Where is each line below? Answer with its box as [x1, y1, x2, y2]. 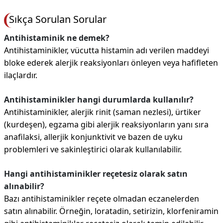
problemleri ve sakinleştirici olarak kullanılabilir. [4, 144, 182, 155]
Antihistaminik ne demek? [4, 32, 110, 43]
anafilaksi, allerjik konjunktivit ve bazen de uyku [4, 131, 183, 142]
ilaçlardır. [4, 70, 37, 81]
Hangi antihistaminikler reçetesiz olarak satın [4, 168, 188, 179]
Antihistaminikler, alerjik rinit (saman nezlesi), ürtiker [4, 107, 201, 117]
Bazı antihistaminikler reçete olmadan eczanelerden [4, 193, 199, 204]
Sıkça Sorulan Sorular [9, 12, 107, 26]
